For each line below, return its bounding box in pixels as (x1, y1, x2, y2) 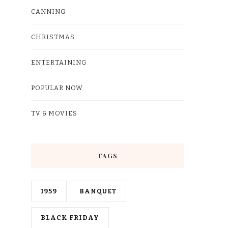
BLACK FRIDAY (41, 213, 99, 221)
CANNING (31, 7, 66, 15)
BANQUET (79, 187, 117, 195)
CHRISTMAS (31, 33, 75, 41)
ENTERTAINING (31, 58, 87, 66)
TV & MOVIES (31, 109, 77, 117)
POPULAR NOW (31, 83, 83, 92)
